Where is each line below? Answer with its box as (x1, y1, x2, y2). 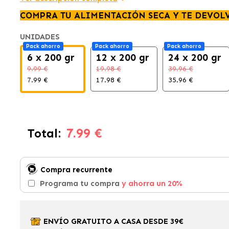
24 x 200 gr (168, 52, 221, 63)
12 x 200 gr (96, 52, 149, 63)
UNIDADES (19, 32, 62, 41)
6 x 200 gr (27, 52, 75, 63)
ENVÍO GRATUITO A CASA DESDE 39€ (41, 217, 184, 226)
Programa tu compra (39, 179, 122, 188)
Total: (27, 126, 61, 141)
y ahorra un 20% (121, 179, 182, 188)
